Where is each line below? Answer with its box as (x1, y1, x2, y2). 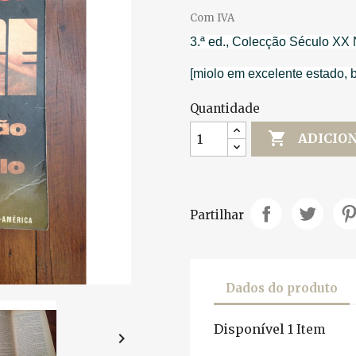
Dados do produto (226, 281, 338, 296)
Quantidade (190, 100, 260, 116)
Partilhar (190, 207, 244, 223)
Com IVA (190, 10, 234, 25)
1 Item (288, 321, 325, 337)
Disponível (214, 320, 284, 337)
